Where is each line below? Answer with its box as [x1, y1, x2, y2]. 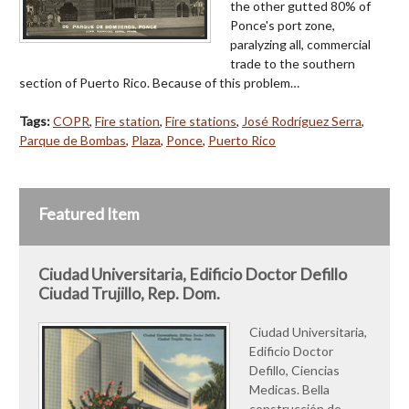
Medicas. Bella [249, 381, 330, 397]
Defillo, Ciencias [249, 362, 340, 378]
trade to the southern [230, 55, 355, 71]
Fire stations [165, 112, 236, 129]
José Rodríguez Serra [242, 112, 362, 129]
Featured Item [38, 204, 140, 224]
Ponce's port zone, [230, 16, 335, 33]
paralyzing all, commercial [230, 36, 371, 52]
